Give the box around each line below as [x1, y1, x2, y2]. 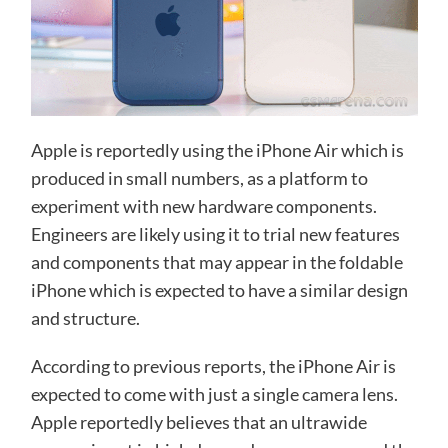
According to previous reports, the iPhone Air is [30, 355, 396, 378]
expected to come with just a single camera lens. [30, 383, 398, 406]
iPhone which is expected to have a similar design [30, 279, 408, 302]
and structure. [30, 307, 140, 330]
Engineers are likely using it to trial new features [30, 223, 400, 246]
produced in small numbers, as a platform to [30, 167, 368, 190]
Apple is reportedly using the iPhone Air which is [30, 139, 404, 162]
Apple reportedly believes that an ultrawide [30, 411, 367, 434]
